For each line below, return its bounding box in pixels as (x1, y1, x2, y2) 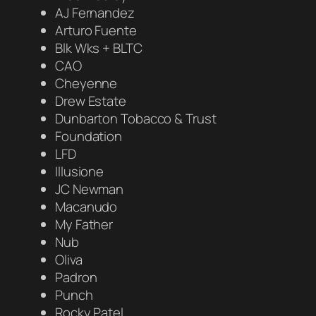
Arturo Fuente (55, 20, 137, 39)
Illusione (55, 162, 104, 181)
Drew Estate (55, 91, 126, 110)
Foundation (55, 126, 122, 145)
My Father (55, 214, 114, 233)
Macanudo (55, 197, 118, 216)
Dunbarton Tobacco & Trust (55, 109, 217, 128)
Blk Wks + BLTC (55, 38, 142, 57)
